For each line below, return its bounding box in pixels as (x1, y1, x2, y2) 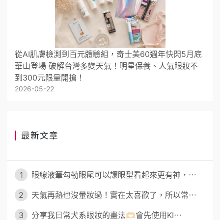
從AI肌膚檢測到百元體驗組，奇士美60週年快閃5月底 (15, 49, 202, 59)
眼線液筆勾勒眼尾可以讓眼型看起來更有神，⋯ (29, 170, 196, 180)
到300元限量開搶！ (15, 72, 84, 82)
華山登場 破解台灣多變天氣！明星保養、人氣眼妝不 (15, 60, 198, 71)
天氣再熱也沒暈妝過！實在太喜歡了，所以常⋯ (29, 190, 196, 200)
